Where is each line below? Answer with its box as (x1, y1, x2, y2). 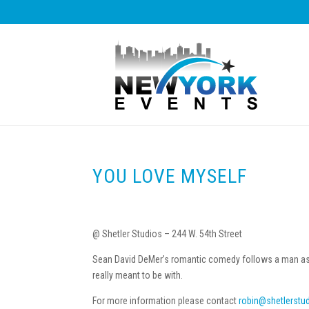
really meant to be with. (92, 270, 183, 281)
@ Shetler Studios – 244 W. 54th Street (92, 228, 243, 239)
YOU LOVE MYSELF (92, 165, 248, 188)
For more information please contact (92, 295, 239, 306)
